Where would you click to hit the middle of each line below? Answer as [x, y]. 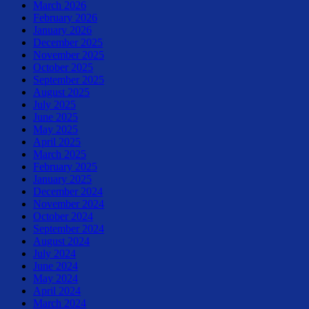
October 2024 [63, 216]
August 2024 [61, 241]
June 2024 [56, 266]
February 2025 [65, 166]
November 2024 [69, 203]
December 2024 [68, 191]
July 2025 [54, 104]
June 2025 [56, 117]
